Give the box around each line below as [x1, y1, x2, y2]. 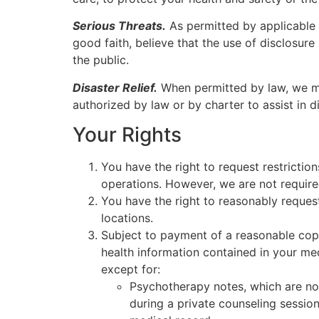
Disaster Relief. [73, 80, 157, 95]
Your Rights [73, 122, 182, 147]
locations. [101, 211, 153, 226]
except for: [101, 262, 160, 277]
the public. [73, 53, 129, 68]
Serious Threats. [73, 19, 166, 33]
